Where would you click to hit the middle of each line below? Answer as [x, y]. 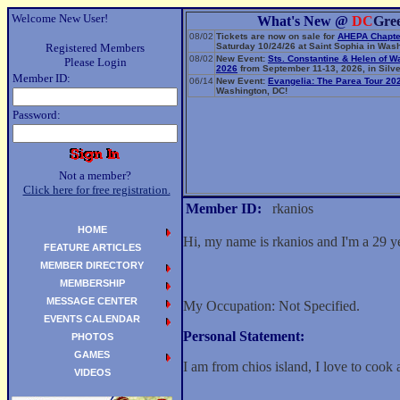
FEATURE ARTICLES [92, 247]
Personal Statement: [244, 336]
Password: [37, 115]
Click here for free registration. [96, 190]
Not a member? [95, 175]
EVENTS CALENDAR [92, 319]
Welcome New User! [60, 18]
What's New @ [304, 21]
